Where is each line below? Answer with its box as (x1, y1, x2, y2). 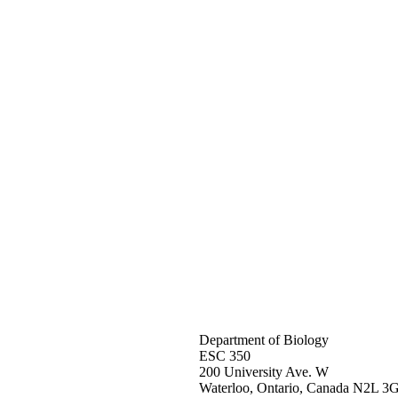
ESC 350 (198, 348, 251, 364)
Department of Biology (198, 332, 329, 348)
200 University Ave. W (198, 364, 329, 380)
